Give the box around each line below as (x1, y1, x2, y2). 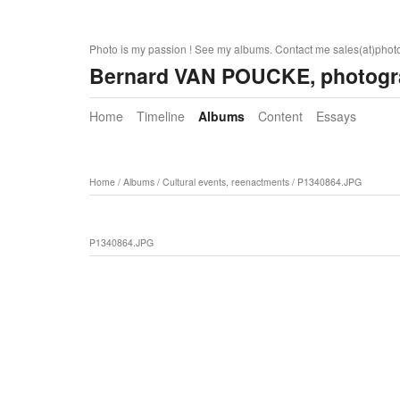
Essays (315, 107, 356, 126)
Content (257, 107, 303, 126)
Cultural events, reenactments (162, 175, 289, 189)
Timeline (136, 107, 185, 126)
